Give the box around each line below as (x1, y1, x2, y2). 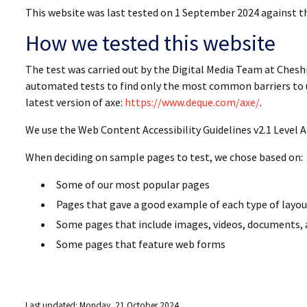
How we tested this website (25, 29, 275, 57)
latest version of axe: (25, 95, 125, 109)
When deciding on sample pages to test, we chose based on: (25, 150, 303, 164)
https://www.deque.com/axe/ (125, 95, 260, 109)
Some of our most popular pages (56, 177, 210, 191)
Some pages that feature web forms (56, 237, 225, 251)
